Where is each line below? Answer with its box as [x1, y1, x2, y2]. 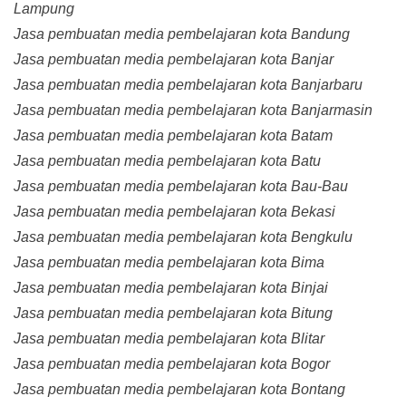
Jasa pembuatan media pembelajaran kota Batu [14, 153, 321, 169]
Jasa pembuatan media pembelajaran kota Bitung [14, 305, 333, 322]
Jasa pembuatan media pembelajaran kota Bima [14, 255, 324, 271]
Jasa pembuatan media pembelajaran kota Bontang [14, 382, 345, 398]
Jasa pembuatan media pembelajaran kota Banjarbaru [14, 77, 362, 93]
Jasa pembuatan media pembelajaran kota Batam [14, 128, 333, 144]
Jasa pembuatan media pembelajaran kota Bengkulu [14, 229, 353, 246]
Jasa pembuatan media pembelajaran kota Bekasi [14, 204, 335, 220]
